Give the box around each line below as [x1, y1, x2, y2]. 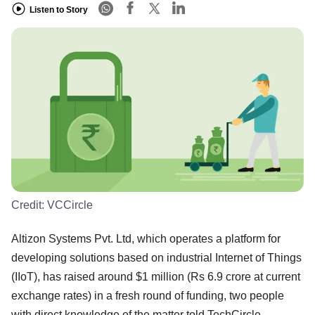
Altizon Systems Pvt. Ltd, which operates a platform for [11, 232, 281, 245]
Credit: [11, 198, 47, 211]
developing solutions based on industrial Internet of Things [11, 251, 302, 264]
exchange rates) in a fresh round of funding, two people [11, 289, 284, 302]
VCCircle [47, 198, 93, 211]
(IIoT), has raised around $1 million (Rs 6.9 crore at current [11, 270, 300, 283]
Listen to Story [30, 4, 88, 15]
